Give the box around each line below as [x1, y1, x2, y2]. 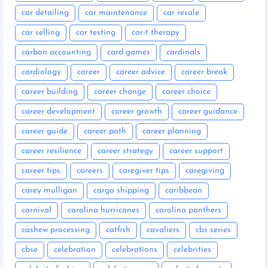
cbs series [196, 225, 231, 234]
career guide [22, 126, 68, 136]
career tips [22, 166, 60, 175]
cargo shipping [93, 185, 149, 195]
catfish [106, 225, 130, 234]
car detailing [22, 8, 69, 17]
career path [84, 126, 126, 136]
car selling [22, 28, 60, 37]
